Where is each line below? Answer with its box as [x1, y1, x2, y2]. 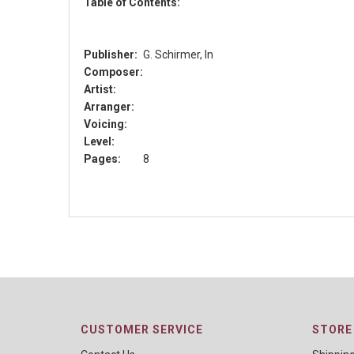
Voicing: [84, 118, 127, 130]
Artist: [84, 83, 116, 96]
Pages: [84, 153, 121, 165]
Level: [84, 135, 115, 148]
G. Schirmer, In [143, 48, 213, 61]
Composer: [84, 66, 143, 78]
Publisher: [84, 48, 137, 61]
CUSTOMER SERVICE [81, 323, 203, 336]
